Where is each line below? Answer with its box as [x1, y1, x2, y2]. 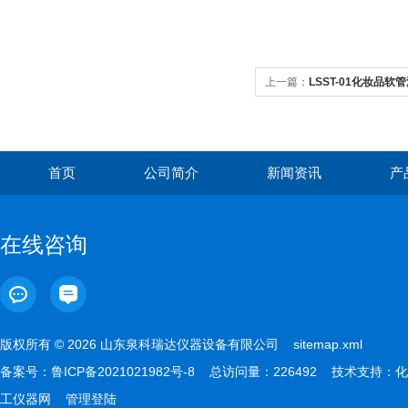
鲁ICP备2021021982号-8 [51, 364, 195, 379]
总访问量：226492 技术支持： [195, 364, 395, 379]
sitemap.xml [293, 337, 362, 352]
